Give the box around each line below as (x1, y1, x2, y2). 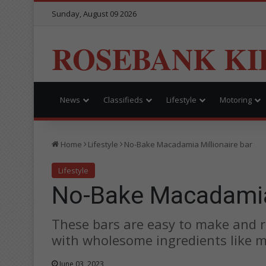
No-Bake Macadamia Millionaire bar (124, 138, 252, 150)
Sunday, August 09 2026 (52, 8, 137, 19)
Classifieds (103, 94, 143, 105)
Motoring (220, 94, 252, 105)
